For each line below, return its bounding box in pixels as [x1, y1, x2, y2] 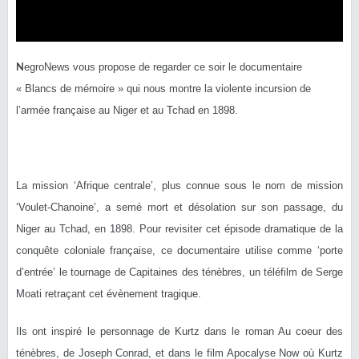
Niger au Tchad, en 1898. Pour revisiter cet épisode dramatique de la [16, 222, 343, 235]
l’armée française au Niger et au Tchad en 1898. [16, 103, 238, 116]
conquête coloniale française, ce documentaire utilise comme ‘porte [16, 244, 343, 256]
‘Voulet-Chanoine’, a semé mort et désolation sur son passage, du [16, 200, 343, 213]
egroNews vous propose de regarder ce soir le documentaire [24, 60, 302, 73]
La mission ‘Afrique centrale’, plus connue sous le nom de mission [16, 179, 343, 192]
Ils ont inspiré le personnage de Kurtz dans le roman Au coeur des [16, 325, 343, 337]
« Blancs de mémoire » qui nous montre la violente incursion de [16, 82, 311, 95]
